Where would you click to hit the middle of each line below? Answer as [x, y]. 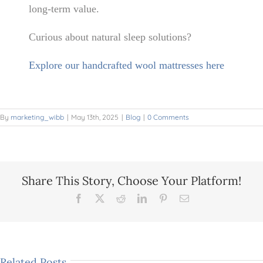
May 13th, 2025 [95, 117]
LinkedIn [163, 198]
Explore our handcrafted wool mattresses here [127, 65]
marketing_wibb [37, 117]
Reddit [137, 198]
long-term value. [64, 9]
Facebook [101, 198]
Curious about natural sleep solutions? [110, 37]
